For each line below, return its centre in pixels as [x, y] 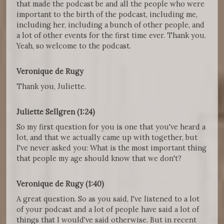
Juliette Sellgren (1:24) [56, 112]
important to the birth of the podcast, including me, [107, 14]
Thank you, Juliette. [51, 86]
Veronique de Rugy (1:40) [60, 184]
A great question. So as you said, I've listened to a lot [108, 199]
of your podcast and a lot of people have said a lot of [108, 209]
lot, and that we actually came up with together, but [107, 137]
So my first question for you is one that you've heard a [111, 127]
